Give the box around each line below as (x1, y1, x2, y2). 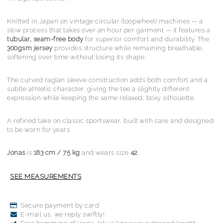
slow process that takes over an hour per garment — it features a (7, 26, 210, 34)
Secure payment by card (20, 202, 99, 209)
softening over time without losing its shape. (7, 53, 146, 61)
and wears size (80, 149, 130, 156)
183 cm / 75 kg (33, 149, 80, 156)
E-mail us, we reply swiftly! (20, 211, 105, 218)
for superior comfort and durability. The (83, 35, 209, 43)
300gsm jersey (7, 44, 53, 52)
